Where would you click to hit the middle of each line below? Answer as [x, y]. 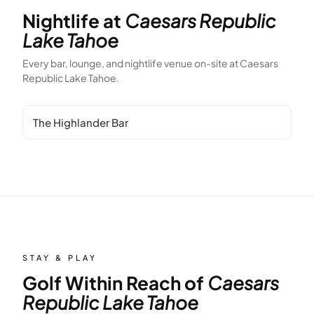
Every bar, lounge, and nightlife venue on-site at [131, 63]
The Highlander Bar [81, 122]
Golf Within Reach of [115, 283]
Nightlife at [74, 21]
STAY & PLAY [60, 258]
